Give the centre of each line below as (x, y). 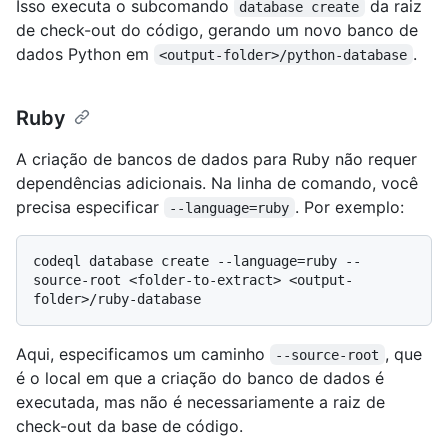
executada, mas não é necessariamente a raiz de (200, 401)
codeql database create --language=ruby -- (197, 260)
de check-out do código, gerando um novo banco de (217, 29)
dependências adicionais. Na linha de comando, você (217, 182)
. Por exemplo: (349, 206)
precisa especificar (90, 206)
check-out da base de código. (129, 425)
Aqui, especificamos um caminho (143, 353)
